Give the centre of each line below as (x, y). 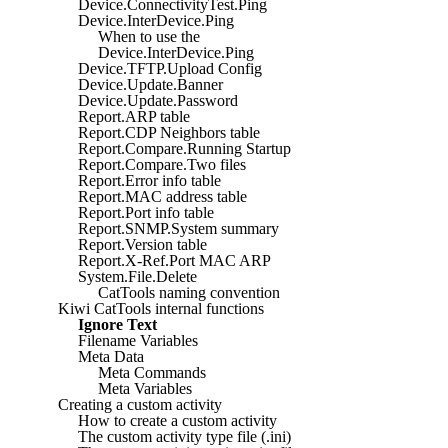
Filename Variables (138, 340)
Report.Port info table (146, 212)
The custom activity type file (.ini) (184, 436)
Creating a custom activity (140, 404)
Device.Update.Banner (150, 84)
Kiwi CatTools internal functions (161, 308)
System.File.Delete (137, 276)
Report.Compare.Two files (162, 164)
